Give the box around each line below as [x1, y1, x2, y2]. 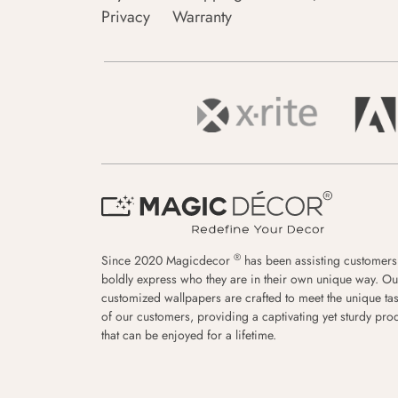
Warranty [172, 4, 232, 28]
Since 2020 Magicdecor [101, 251, 234, 269]
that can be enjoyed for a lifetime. [101, 325, 276, 344]
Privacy [101, 4, 150, 28]
